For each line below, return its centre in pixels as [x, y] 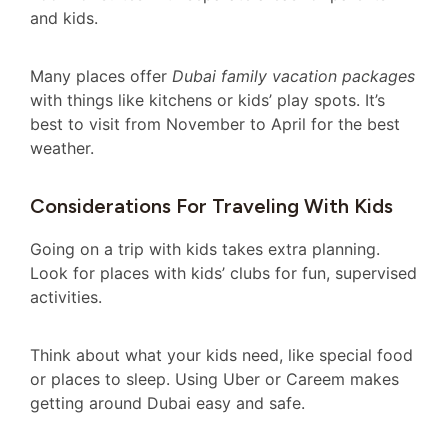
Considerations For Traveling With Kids [211, 205]
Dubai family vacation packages [293, 76]
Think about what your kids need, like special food [221, 354]
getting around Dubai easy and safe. [167, 402]
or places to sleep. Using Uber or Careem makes [214, 378]
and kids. [64, 17]
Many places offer [101, 76]
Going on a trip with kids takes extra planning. [205, 248]
